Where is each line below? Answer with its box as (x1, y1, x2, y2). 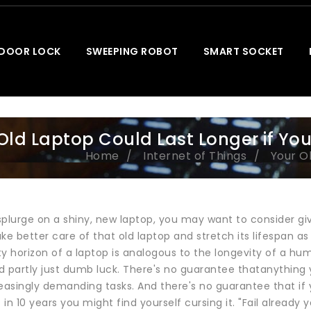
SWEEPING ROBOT (85, 44, 178, 58)
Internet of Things (143, 148, 246, 164)
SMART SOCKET (203, 44, 284, 58)
